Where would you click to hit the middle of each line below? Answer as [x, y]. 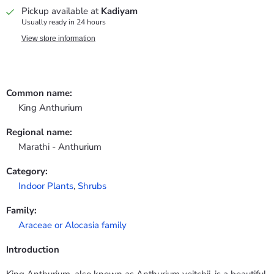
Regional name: [39, 132]
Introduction [33, 249]
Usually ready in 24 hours [64, 22]
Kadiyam [119, 11]
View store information [58, 38]
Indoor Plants [46, 186]
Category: [27, 171]
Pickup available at [61, 11]
